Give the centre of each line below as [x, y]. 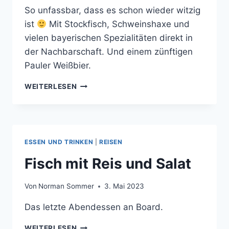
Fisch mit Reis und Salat [108, 163]
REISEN [111, 142]
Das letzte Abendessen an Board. [94, 207]
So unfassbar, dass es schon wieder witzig [112, 10]
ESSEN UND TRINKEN [59, 142]
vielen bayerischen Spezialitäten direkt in [109, 38]
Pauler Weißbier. [58, 65]
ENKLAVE [94, 96]
